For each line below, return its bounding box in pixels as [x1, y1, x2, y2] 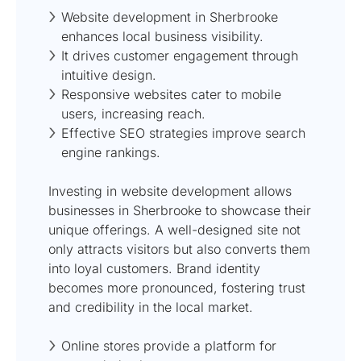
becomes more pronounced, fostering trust [48, 279, 305, 296]
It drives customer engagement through [61, 47, 298, 64]
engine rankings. [61, 143, 160, 160]
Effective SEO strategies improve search [61, 124, 305, 141]
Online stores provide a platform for [61, 337, 276, 354]
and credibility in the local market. [48, 298, 253, 315]
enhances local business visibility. [61, 27, 263, 44]
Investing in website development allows [48, 182, 292, 199]
